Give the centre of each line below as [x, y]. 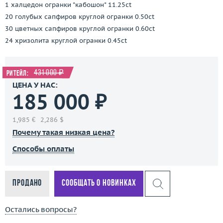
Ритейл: [18, 74]
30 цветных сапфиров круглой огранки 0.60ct [80, 29]
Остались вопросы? [41, 210]
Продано [27, 184]
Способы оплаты [43, 149]
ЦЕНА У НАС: [35, 85]
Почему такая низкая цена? [63, 132]
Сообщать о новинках [99, 184]
